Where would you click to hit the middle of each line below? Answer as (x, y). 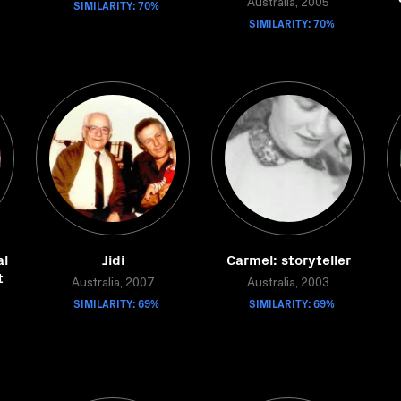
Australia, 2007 (113, 284)
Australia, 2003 (288, 284)
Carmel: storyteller (288, 259)
